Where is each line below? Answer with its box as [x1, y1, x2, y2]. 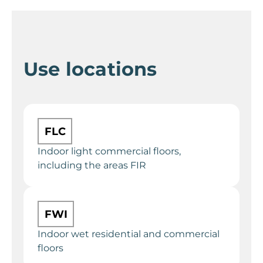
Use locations [23, 58, 157, 81]
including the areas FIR [38, 160, 146, 171]
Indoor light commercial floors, [38, 146, 181, 157]
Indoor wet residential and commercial [38, 228, 220, 240]
